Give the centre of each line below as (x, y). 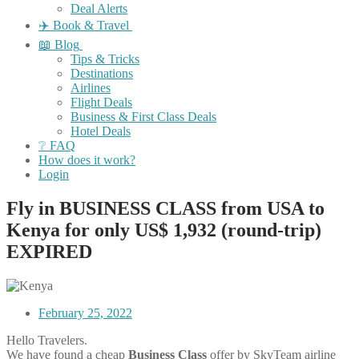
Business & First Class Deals (143, 117)
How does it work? (87, 160)
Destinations (102, 73)
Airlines (91, 88)
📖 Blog (59, 44)
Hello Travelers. (47, 340)
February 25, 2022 (85, 313)
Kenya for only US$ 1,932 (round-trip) (164, 230)
